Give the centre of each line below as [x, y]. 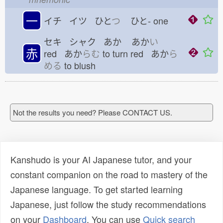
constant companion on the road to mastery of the [109, 174]
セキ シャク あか [83, 41]
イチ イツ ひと [78, 20]
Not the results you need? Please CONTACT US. [93, 112]
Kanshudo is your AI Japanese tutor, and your [101, 159]
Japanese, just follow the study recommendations [108, 204]
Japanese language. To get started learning [97, 189]
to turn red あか [134, 53]
